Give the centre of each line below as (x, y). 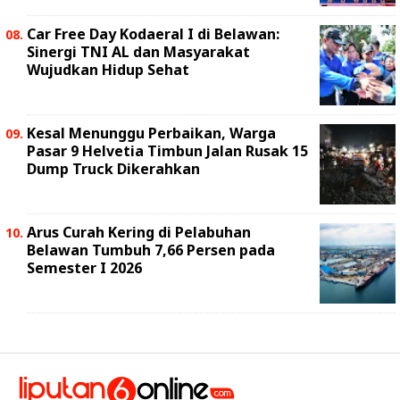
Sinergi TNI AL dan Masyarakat (138, 52)
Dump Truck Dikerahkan (113, 169)
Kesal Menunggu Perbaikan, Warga (151, 133)
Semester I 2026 (84, 268)
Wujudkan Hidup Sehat (108, 70)
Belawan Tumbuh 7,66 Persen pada (151, 250)
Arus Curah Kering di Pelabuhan (139, 232)
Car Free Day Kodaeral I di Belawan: (153, 34)
